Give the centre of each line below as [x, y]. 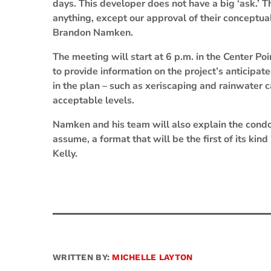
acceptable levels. [93, 100]
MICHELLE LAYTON [152, 257]
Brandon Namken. [93, 33]
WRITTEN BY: [83, 257]
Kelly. [65, 154]
